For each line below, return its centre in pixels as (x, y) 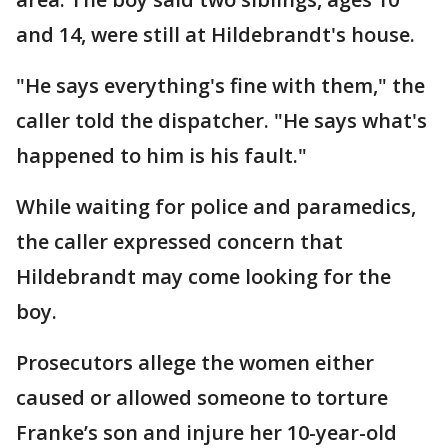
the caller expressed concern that (179, 242)
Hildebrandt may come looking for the (203, 277)
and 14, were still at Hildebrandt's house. (215, 35)
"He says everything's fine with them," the (220, 86)
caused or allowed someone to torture (202, 398)
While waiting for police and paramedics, (216, 207)
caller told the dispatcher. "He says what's (221, 121)
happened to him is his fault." (161, 156)
